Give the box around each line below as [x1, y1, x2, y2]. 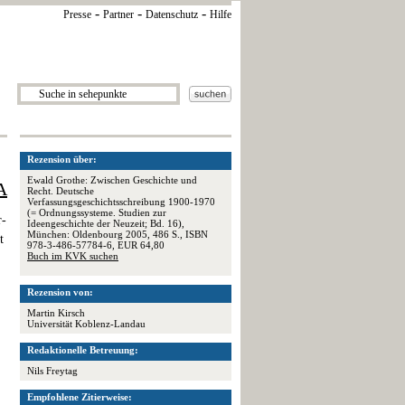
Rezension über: [27, 154, 97, 165]
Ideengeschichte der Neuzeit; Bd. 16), [27, 218, 184, 229]
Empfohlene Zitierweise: [27, 391, 132, 402]
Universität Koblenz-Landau [27, 318, 146, 329]
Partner [103, 8, 134, 21]
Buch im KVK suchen [27, 250, 118, 261]
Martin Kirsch [27, 307, 85, 318]
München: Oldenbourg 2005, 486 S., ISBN [27, 229, 208, 240]
